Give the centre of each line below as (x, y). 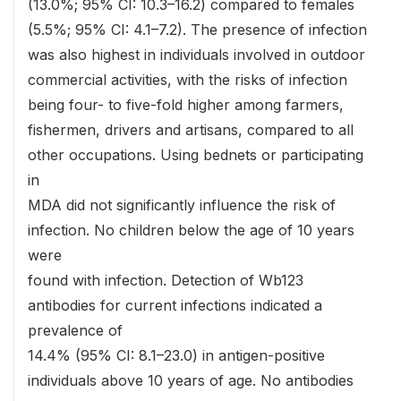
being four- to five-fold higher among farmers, (186, 105)
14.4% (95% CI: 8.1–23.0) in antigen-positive (176, 356)
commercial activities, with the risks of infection (188, 80)
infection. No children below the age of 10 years (191, 230)
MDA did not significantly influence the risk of (182, 205)
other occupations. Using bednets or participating (196, 155)
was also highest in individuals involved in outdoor (196, 55)
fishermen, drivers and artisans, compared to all (191, 130)
